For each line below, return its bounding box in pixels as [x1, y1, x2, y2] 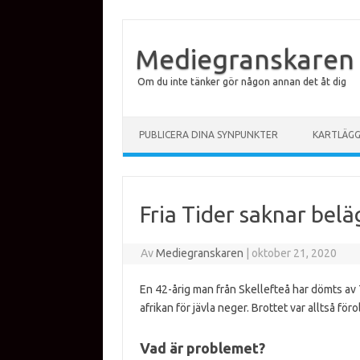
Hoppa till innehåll [123, 116, 213, 129]
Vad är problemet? [139, 340, 265, 356]
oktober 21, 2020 [252, 247, 337, 260]
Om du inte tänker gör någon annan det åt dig [137, 76, 346, 87]
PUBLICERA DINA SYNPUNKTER [139, 129, 278, 140]
